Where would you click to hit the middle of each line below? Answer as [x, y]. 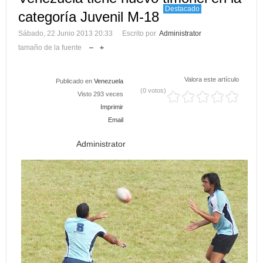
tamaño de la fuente [50, 47]
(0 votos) [153, 90]
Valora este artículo [212, 79]
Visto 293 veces [100, 94]
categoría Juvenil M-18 [91, 16]
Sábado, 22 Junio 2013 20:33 [65, 33]
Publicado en [74, 81]
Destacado [182, 9]
